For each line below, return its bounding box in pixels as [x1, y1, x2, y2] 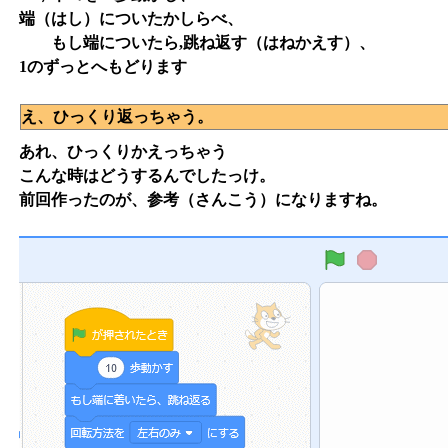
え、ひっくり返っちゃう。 [21, 108, 213, 126]
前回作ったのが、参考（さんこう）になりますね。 [19, 191, 387, 209]
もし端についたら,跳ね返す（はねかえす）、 [19, 34, 375, 52]
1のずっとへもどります [19, 58, 187, 76]
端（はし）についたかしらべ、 [19, 10, 243, 28]
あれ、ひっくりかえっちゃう [19, 143, 227, 161]
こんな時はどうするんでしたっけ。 [19, 167, 275, 185]
